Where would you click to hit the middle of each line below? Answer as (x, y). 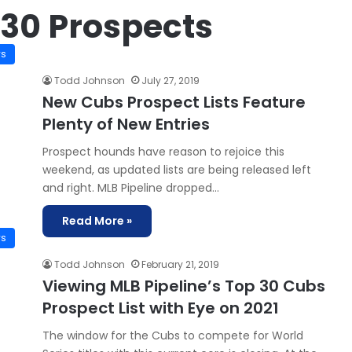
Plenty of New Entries (126, 124)
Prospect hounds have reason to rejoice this (163, 152)
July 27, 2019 (170, 81)
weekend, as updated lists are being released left (177, 170)
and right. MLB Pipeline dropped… (131, 188)
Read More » (97, 221)
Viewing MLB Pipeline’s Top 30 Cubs (184, 286)
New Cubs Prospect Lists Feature (174, 102)
